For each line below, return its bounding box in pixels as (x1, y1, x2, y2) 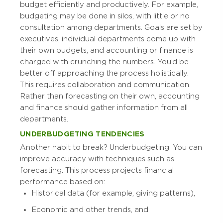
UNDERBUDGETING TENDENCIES (20, 130, 145, 138)
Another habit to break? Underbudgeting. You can (20, 143, 202, 152)
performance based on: (20, 178, 105, 186)
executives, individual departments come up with (20, 35, 196, 43)
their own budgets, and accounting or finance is (20, 46, 193, 55)
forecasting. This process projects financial (20, 166, 174, 175)
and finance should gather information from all (20, 104, 188, 112)
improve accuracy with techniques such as (20, 155, 174, 163)
